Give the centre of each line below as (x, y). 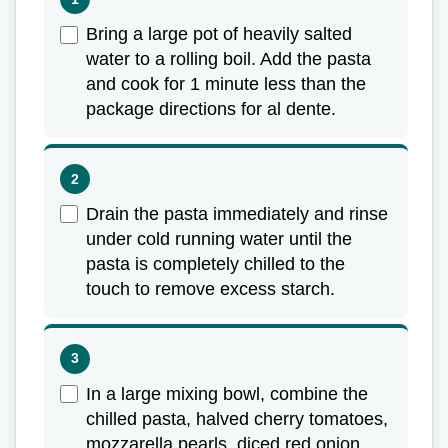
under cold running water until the (219, 239)
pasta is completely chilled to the (215, 264)
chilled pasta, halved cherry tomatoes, (237, 418)
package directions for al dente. (211, 109)
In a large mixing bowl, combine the (227, 393)
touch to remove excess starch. (210, 289)
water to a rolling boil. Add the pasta (228, 59)
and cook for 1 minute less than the (226, 84)
